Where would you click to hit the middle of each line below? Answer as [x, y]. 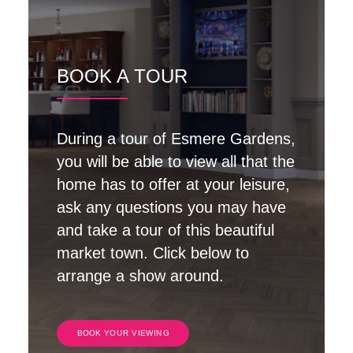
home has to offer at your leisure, [173, 184]
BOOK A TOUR [122, 76]
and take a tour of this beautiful [165, 230]
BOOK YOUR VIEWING [123, 333]
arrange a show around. [140, 276]
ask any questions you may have [171, 207]
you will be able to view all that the [176, 162]
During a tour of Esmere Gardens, [176, 139]
